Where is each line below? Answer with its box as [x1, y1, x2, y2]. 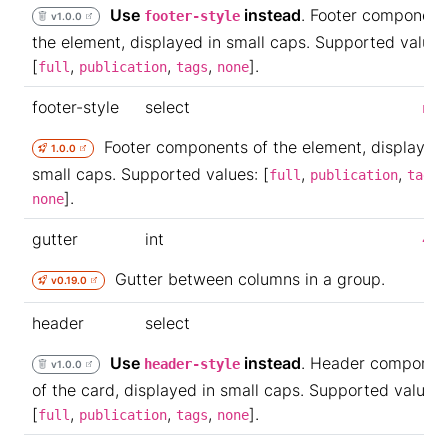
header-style [144, 356, 241, 372]
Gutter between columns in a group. [105, 269, 386, 289]
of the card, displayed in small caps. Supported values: [32, 379, 446, 400]
